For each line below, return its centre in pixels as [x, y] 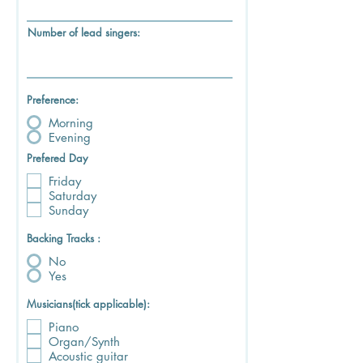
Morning [71, 122]
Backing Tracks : [64, 238]
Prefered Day [57, 158]
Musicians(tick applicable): [88, 304]
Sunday [68, 210]
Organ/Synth [84, 341]
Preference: [53, 100]
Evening [70, 137]
